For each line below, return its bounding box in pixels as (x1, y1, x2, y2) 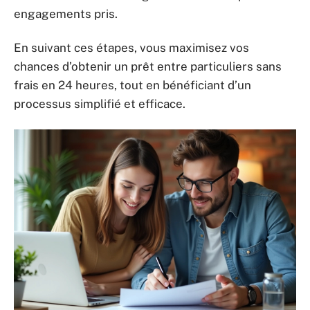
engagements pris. (14, 6, 118, 21)
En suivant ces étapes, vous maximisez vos (14, 41, 249, 55)
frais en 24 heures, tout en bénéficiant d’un (14, 78, 251, 92)
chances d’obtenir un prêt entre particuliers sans (14, 60, 282, 73)
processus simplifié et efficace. (14, 97, 185, 111)
